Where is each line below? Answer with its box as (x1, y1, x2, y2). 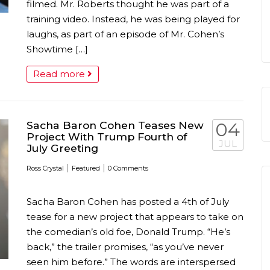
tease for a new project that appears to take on (27, 211, 243, 222)
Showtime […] (27, 43, 88, 55)
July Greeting (27, 142, 98, 154)
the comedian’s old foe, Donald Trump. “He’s (27, 226, 230, 237)
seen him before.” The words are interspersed (27, 256, 236, 268)
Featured (72, 164, 100, 172)
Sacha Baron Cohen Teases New (27, 119, 204, 131)
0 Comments (108, 164, 148, 172)
